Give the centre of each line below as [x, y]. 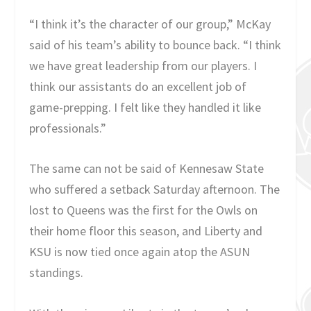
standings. [57, 273]
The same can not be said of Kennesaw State [147, 169]
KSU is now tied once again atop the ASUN [140, 252]
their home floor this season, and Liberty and [146, 231]
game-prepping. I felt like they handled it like [145, 107]
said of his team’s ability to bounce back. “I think [155, 44]
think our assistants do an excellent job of [138, 86]
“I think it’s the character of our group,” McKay [150, 24]
